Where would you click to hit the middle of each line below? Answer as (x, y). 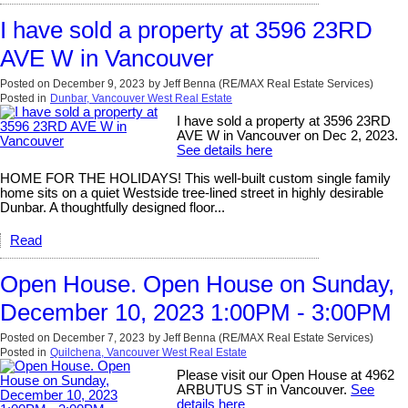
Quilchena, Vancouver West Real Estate (148, 353)
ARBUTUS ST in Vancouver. (264, 390)
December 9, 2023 (99, 84)
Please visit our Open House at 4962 (286, 376)
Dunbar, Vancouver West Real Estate (141, 99)
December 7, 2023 (99, 338)
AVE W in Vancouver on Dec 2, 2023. (288, 136)
